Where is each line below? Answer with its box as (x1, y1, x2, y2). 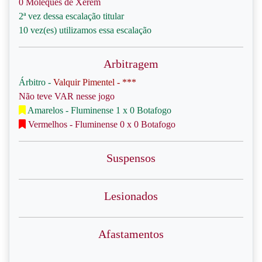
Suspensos (106, 151, 156, 164)
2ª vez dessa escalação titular (19, 11, 124, 21)
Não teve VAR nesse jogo (19, 91, 115, 101)
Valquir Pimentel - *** (53, 77, 136, 87)
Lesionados (104, 189, 158, 202)
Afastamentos (98, 227, 164, 240)
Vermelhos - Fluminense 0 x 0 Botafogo (26, 119, 175, 129)
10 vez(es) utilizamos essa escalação (19, 25, 151, 35)
